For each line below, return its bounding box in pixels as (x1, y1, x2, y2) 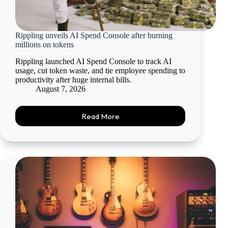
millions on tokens (15, 40, 74, 49)
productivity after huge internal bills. (15, 75, 131, 84)
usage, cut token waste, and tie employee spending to (15, 66, 185, 75)
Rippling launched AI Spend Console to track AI (15, 57, 172, 66)
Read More (81, 111, 120, 121)
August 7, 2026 (36, 84, 85, 94)
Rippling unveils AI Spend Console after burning (15, 31, 173, 40)
